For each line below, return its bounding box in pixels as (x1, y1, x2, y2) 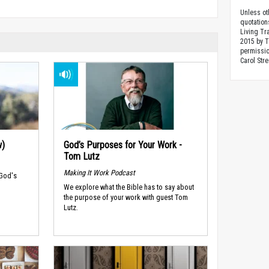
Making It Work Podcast (63, 168, 135, 177)
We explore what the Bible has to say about (63, 183, 194, 192)
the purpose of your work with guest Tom (63, 193, 188, 202)
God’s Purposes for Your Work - (63, 139, 182, 151)
